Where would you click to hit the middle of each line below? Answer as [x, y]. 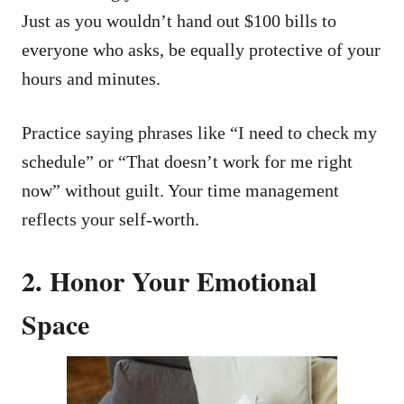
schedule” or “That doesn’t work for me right [187, 161]
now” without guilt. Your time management [180, 190]
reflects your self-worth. [110, 219]
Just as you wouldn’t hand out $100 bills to [179, 20]
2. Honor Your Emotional [169, 280]
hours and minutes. [91, 78]
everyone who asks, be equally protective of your [201, 49]
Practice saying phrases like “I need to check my [199, 132]
